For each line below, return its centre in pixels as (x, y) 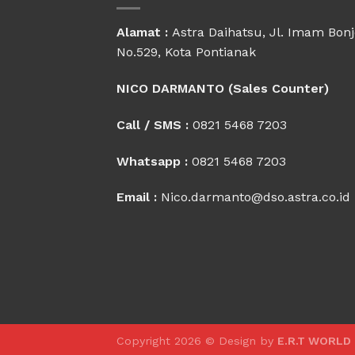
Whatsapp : (152, 161)
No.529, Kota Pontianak (186, 52)
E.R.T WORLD (314, 341)
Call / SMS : (153, 124)
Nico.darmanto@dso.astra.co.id (254, 197)
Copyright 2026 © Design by (197, 341)
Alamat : (144, 32)
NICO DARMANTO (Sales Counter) (223, 89)
